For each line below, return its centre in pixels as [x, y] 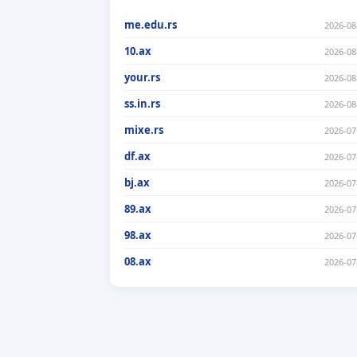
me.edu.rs [151, 25]
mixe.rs [144, 130]
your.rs [142, 77]
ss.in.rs [142, 104]
